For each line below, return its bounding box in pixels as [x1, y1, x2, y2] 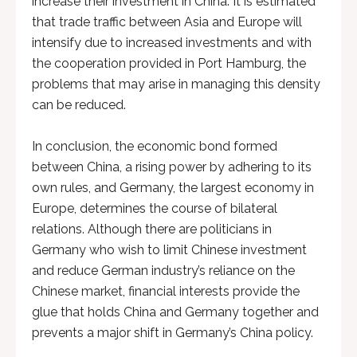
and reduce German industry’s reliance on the [32, 263, 295, 278]
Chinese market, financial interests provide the [32, 284, 300, 299]
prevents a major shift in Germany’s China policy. [32, 325, 313, 340]
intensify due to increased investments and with [32, 35, 312, 50]
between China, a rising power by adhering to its [32, 159, 312, 175]
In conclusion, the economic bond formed [32, 139, 277, 154]
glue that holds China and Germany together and [32, 304, 319, 320]
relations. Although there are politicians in [32, 222, 272, 237]
